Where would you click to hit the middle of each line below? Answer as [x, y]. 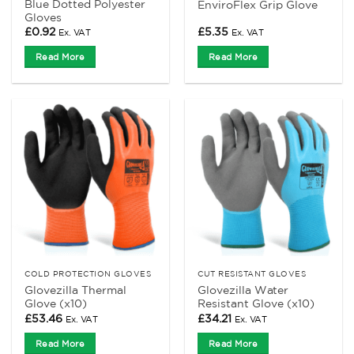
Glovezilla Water [243, 290]
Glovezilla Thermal [76, 290]
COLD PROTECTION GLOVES [88, 273]
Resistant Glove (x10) [256, 304]
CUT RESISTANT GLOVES [252, 273]
